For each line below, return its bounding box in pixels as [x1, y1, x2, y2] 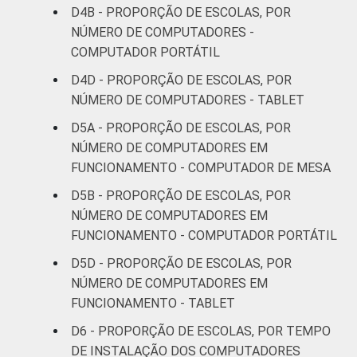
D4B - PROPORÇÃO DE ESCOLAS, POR [71, 4, 291, 20]
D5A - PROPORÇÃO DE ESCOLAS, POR [71, 120, 291, 135]
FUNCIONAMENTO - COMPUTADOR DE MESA [71, 159, 331, 175]
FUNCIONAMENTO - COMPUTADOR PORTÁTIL [71, 227, 337, 243]
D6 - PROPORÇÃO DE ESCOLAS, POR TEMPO [71, 323, 331, 339]
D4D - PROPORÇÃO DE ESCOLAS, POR [71, 72, 292, 88]
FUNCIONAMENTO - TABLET [71, 295, 235, 311]
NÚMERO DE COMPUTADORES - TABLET [71, 92, 304, 108]
